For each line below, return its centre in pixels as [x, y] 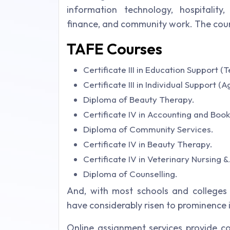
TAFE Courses [114, 49]
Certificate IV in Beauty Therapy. [148, 144]
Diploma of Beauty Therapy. [139, 100]
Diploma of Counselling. [130, 174]
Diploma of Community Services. [148, 129]
